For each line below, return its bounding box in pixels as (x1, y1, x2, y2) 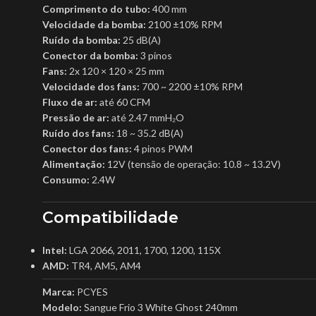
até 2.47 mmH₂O (109, 111, 184, 123)
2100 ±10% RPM (146, 18, 222, 30)
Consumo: (42, 173, 90, 186)
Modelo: (42, 300, 82, 313)
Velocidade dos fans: (42, 80, 140, 92)
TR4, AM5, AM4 (69, 259, 141, 272)
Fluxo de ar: (42, 95, 97, 108)
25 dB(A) (121, 33, 161, 46)
